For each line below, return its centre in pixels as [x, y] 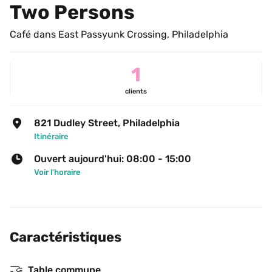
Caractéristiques [66, 237]
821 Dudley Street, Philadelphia [107, 123]
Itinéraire [51, 136]
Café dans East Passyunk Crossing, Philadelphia [119, 34]
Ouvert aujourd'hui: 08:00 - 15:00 [113, 159]
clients [136, 91]
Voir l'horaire [57, 172]
